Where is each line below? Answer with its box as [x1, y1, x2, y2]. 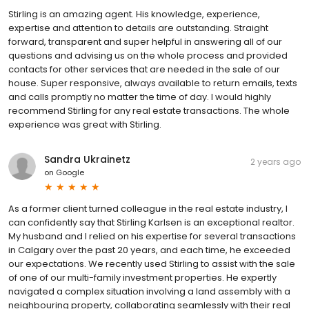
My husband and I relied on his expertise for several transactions [8, 229, 296, 243]
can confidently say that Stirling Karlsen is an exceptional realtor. [8, 215, 295, 229]
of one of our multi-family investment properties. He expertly [8, 270, 277, 284]
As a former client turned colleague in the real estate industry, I [8, 201, 288, 215]
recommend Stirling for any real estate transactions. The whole [8, 103, 290, 117]
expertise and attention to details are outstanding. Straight [8, 21, 268, 34]
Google [56, 166, 84, 178]
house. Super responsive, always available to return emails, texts [8, 76, 297, 90]
